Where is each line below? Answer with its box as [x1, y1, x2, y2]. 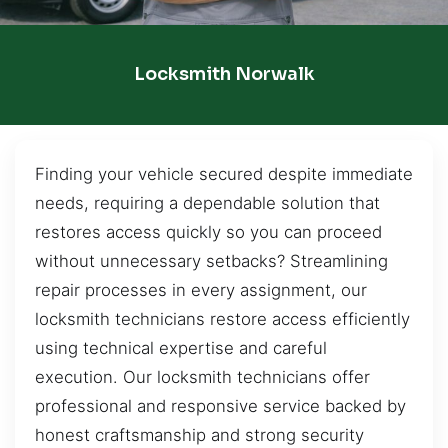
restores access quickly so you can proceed [35, 221, 382, 242]
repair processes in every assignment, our [35, 279, 367, 300]
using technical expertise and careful [35, 337, 327, 358]
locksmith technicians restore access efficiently [35, 308, 410, 329]
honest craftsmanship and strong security [35, 424, 364, 445]
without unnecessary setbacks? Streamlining [35, 250, 388, 271]
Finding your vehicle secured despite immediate [35, 163, 413, 184]
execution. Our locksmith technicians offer [35, 366, 370, 387]
